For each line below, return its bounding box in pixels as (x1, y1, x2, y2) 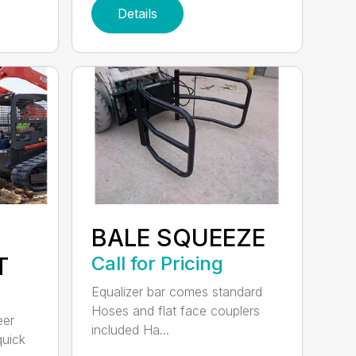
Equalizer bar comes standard (91, 284, 263, 300)
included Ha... (91, 322, 170, 338)
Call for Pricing (91, 252, 224, 275)
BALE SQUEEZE (91, 223, 266, 252)
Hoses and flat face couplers (91, 303, 261, 319)
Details (118, 6, 158, 22)
